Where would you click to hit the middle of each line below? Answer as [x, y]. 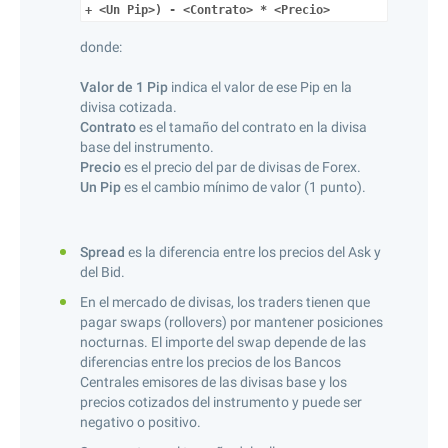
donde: [101, 47]
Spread [102, 252]
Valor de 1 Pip [124, 87]
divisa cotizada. [128, 107]
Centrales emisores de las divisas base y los [213, 382]
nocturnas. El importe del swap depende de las [223, 342]
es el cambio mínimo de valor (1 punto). [243, 187]
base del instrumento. [147, 147]
